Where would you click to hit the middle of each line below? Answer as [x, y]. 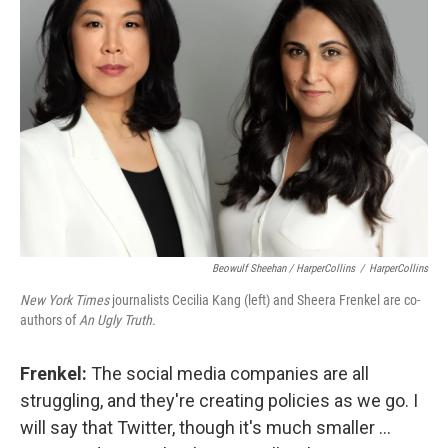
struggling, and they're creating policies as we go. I [219, 400]
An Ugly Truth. [117, 319]
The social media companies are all [230, 373]
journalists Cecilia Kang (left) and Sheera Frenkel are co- [264, 299]
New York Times [64, 299]
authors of [49, 319]
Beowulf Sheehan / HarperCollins [283, 268]
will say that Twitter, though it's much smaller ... [205, 427]
